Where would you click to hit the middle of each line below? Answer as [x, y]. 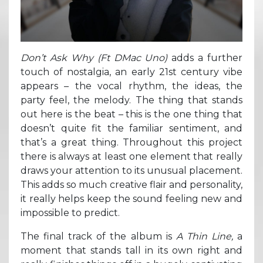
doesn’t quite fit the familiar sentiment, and [131, 128]
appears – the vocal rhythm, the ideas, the [131, 86]
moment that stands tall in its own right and [131, 250]
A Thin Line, [207, 236]
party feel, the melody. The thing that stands [131, 100]
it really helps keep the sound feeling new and [131, 198]
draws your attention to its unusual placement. [131, 170]
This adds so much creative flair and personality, [131, 184]
